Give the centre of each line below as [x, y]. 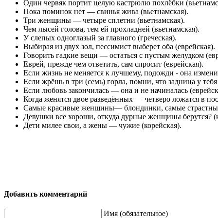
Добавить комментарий [45, 194]
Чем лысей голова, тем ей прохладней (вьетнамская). [111, 29]
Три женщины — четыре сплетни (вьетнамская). [104, 20]
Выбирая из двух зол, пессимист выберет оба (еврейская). [119, 46]
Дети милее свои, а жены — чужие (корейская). [102, 125]
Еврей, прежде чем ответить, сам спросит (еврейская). [113, 64]
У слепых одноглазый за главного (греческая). [100, 37]
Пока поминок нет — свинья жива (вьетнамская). [106, 11]
